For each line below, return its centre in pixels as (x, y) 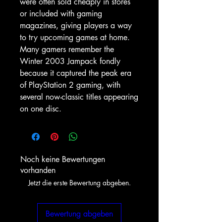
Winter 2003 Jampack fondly (70, 61)
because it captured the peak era (76, 73)
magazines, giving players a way (76, 25)
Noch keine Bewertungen (63, 159)
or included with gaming (61, 13)
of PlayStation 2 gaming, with (70, 85)
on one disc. (41, 109)
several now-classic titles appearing (79, 97)
